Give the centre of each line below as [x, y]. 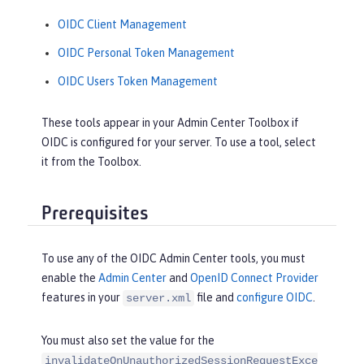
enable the [70, 278]
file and [215, 298]
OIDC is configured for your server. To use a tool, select [179, 142]
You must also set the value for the [128, 341]
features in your [82, 298]
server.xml [158, 299]
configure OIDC [275, 298]
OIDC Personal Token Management [146, 53]
